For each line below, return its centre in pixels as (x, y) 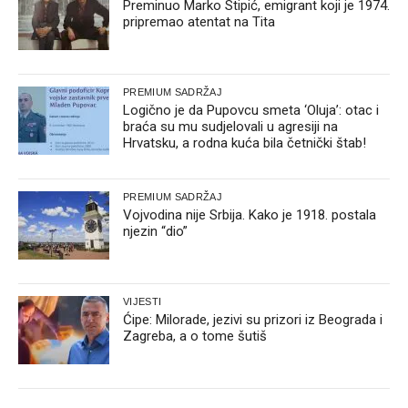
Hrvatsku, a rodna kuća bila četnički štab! (245, 143)
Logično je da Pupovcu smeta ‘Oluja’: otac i (251, 110)
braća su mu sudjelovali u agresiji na (230, 126)
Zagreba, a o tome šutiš (195, 336)
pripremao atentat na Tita (199, 21)
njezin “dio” (155, 231)
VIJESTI (143, 301)
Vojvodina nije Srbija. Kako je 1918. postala (250, 214)
